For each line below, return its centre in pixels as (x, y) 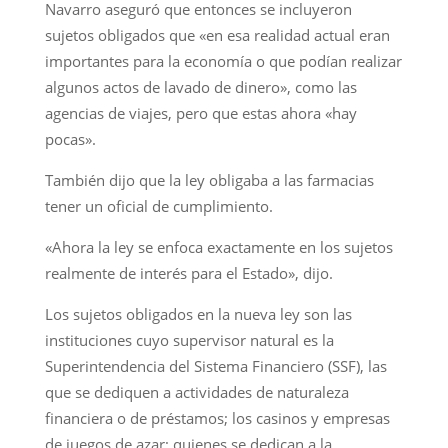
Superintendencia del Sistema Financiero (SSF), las (215, 365)
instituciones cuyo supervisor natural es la (189, 339)
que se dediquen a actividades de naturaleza (196, 391)
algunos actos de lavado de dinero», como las (200, 86)
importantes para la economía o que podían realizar (223, 60)
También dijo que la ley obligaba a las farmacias (209, 179)
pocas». (70, 138)
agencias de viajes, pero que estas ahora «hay (200, 112)
